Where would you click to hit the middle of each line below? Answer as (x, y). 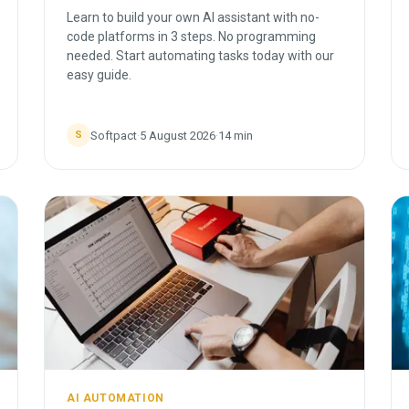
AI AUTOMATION (115, 398)
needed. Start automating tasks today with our (200, 56)
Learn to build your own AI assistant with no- (193, 17)
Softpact (114, 135)
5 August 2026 (178, 135)
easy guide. (99, 75)
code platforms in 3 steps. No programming (191, 37)
